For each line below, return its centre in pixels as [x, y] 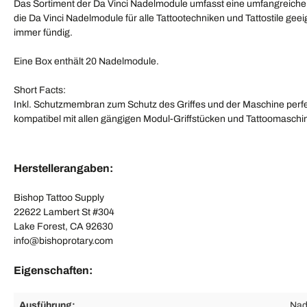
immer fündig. [43, 33]
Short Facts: [40, 90]
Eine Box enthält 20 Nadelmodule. [86, 62]
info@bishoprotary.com [63, 241]
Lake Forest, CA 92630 [63, 227]
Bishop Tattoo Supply [59, 198]
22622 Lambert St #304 [64, 212]
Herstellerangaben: [63, 169]
